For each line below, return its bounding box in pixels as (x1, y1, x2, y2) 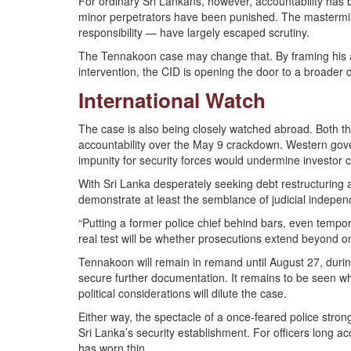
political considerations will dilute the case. (78, 285, 287, 301)
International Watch (78, 85, 266, 114)
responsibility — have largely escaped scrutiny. (78, 24, 309, 40)
